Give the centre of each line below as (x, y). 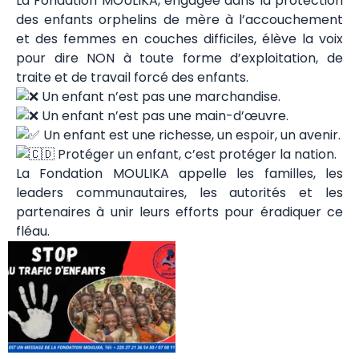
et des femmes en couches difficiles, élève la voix (179, 38)
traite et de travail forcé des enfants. (132, 77)
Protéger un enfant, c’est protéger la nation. (196, 154)
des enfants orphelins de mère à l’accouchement (179, 19)
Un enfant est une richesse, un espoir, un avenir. (190, 135)
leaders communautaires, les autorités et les (179, 192)
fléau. (33, 231)
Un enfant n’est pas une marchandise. (159, 96)
